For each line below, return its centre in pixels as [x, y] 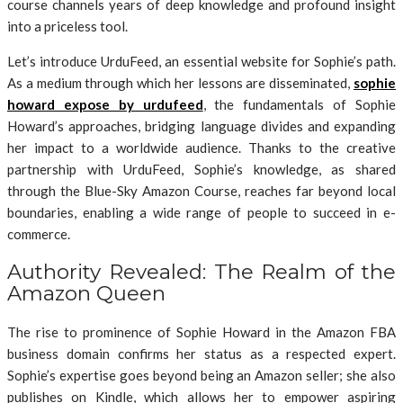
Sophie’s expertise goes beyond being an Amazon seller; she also [201, 375]
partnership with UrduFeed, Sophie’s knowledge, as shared [201, 169]
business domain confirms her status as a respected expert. [201, 353]
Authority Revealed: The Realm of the [201, 272]
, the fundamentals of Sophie [300, 104]
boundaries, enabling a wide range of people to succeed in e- [201, 212]
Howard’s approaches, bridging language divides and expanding [201, 125]
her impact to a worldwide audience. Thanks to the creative [201, 147]
